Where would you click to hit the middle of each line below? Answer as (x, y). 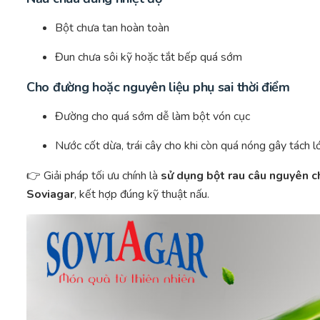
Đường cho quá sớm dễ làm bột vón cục (152, 117)
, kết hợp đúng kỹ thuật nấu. (142, 195)
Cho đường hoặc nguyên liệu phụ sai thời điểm (158, 87)
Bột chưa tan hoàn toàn (112, 28)
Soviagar (50, 195)
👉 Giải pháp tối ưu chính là (94, 176)
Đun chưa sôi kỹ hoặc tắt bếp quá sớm (149, 57)
